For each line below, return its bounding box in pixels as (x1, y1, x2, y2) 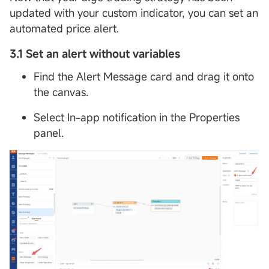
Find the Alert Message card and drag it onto (34, 68, 254, 83)
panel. (34, 125, 64, 140)
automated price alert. (10, 20, 122, 35)
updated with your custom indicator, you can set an (10, 5, 258, 20)
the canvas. (34, 84, 88, 99)
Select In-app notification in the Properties (34, 109, 240, 124)
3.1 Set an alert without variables (10, 46, 180, 61)
